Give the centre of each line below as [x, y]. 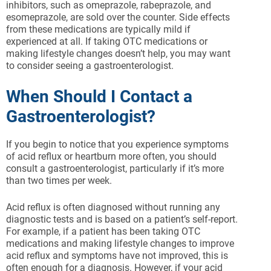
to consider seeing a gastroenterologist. [90, 66]
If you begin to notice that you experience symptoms [117, 145]
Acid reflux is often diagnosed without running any [113, 207]
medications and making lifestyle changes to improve [120, 244]
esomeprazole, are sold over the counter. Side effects [118, 18]
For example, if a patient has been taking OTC [103, 232]
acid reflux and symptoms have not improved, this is [117, 256]
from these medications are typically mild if [98, 30]
